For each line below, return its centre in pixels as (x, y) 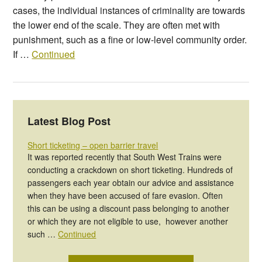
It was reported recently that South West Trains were (125, 157)
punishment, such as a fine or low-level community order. (130, 40)
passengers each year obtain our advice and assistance (131, 183)
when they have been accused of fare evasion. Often (125, 196)
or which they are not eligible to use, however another (128, 221)
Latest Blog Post (69, 121)
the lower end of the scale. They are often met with (117, 25)
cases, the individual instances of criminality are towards (129, 11)
